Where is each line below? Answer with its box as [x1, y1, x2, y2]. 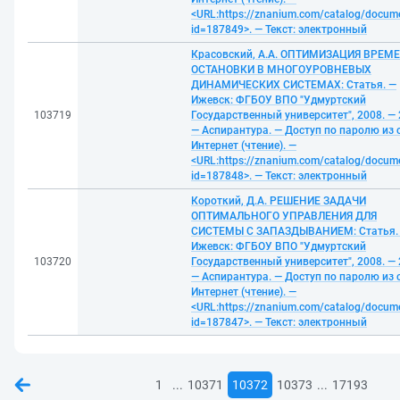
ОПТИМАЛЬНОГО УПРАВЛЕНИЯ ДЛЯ [191, 210, 377, 222]
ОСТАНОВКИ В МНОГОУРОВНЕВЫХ [191, 63, 371, 76]
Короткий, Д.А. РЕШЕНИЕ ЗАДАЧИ [191, 195, 366, 207]
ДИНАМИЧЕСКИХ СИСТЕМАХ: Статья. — [191, 79, 396, 91]
